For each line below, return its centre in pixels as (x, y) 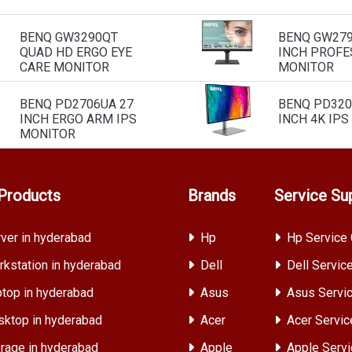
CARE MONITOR (64, 67)
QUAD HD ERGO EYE (76, 52)
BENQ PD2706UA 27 (77, 104)
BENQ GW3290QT (69, 37)
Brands (212, 196)
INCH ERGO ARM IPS (78, 119)
